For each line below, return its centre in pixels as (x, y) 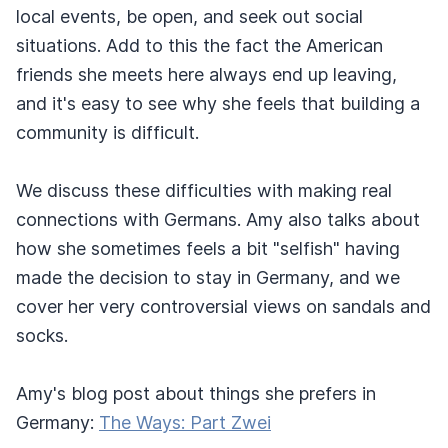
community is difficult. (107, 132)
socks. (42, 335)
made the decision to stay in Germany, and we (208, 277)
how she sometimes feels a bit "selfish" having (208, 248)
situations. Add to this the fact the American (199, 45)
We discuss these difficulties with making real (204, 190)
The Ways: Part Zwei (185, 422)
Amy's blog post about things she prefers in (196, 393)
